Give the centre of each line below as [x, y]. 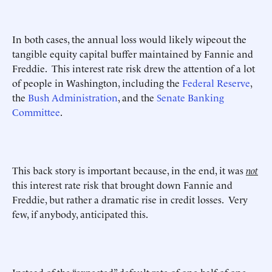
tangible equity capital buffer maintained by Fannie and [133, 53]
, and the [137, 97]
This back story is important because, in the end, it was [129, 170]
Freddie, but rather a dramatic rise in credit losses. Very [130, 199]
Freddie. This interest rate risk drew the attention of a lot [134, 68]
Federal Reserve [216, 83]
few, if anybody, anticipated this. [80, 214]
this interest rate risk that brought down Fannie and [122, 185]
